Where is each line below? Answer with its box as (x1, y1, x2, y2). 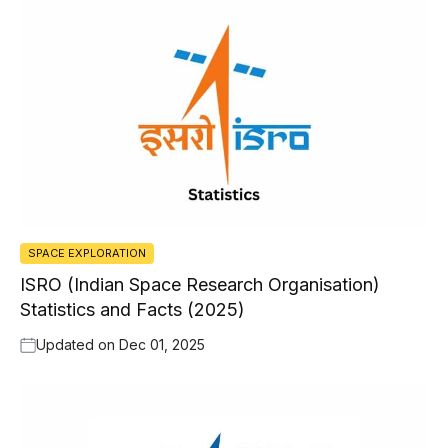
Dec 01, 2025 (119, 335, 205, 353)
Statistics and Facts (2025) (20, 298, 245, 320)
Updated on (36, 335, 119, 353)
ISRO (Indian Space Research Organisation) (20, 273, 380, 295)
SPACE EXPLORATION (28, 245, 146, 260)
